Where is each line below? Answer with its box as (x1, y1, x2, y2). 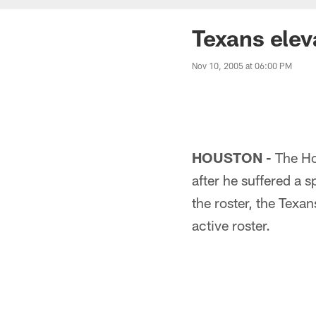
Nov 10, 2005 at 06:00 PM (192, 61, 292, 71)
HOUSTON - (192, 149, 272, 166)
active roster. (192, 217, 270, 233)
